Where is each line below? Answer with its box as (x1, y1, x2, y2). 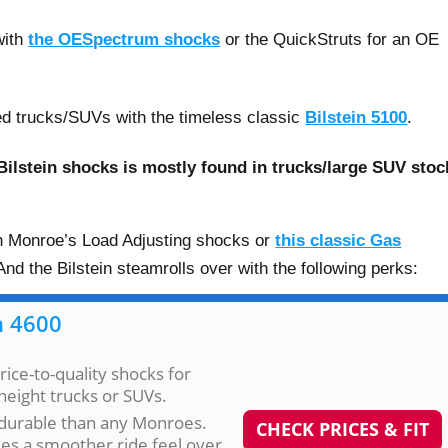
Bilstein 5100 (305, 107, 408, 127)
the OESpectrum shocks (28, 29, 221, 49)
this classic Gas (275, 230, 402, 250)
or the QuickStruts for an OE (220, 29, 440, 49)
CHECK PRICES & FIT (256, 416, 430, 441)
